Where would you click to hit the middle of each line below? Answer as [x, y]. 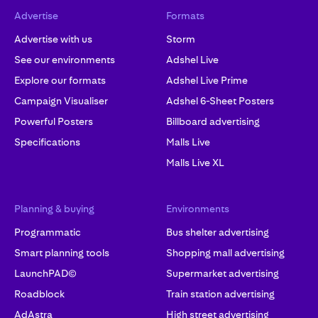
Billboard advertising [213, 121]
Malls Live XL [195, 163]
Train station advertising [220, 294]
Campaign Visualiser [61, 101]
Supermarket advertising [223, 273]
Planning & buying [54, 209]
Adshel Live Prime [207, 80]
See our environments [65, 60]
